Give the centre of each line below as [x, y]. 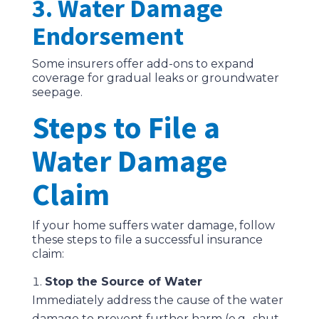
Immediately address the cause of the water [157, 300]
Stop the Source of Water [123, 282]
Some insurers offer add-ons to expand [143, 64]
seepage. [57, 93]
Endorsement [108, 36]
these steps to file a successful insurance [147, 240]
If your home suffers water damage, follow [153, 226]
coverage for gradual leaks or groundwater [155, 78]
